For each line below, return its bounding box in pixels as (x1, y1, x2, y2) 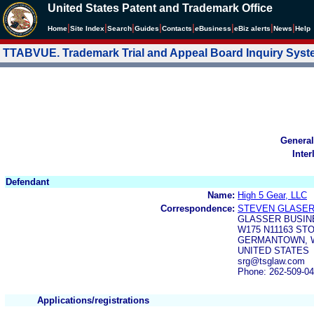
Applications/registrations (37, 294, 149, 306)
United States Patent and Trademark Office (48, 2, 273, 14)
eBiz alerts (234, 25, 271, 32)
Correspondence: (161, 203, 235, 214)
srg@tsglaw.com (238, 255, 305, 266)
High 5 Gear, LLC (238, 189, 307, 200)
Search (107, 25, 132, 32)
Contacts (162, 25, 192, 32)
